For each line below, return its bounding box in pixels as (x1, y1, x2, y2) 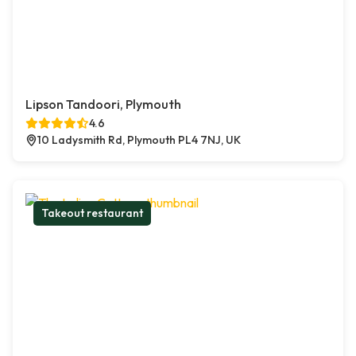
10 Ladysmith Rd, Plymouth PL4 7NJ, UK (37, 133, 241, 147)
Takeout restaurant (41, 206, 143, 220)
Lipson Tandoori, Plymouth (25, 96, 181, 112)
